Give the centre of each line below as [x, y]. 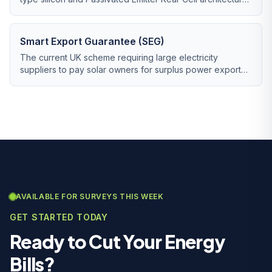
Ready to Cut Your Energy [117, 242]
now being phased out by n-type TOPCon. [106, 11]
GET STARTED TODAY [59, 217]
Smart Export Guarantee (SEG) [92, 41]
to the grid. [42, 82]
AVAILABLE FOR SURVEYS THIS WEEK [90, 196]
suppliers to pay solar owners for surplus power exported [136, 70]
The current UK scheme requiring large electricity [119, 57]
